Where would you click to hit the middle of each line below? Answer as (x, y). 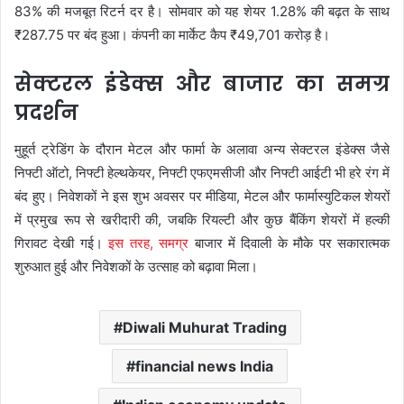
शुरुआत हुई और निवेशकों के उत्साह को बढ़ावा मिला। (136, 266)
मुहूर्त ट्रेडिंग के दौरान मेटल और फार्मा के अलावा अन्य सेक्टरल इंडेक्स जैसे (202, 149)
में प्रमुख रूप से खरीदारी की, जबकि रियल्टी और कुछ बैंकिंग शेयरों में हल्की (202, 219)
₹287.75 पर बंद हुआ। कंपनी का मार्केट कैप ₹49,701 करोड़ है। (172, 35)
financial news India (204, 366)
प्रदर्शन (46, 113)
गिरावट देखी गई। (62, 243)
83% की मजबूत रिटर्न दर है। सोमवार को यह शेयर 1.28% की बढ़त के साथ (202, 11)
